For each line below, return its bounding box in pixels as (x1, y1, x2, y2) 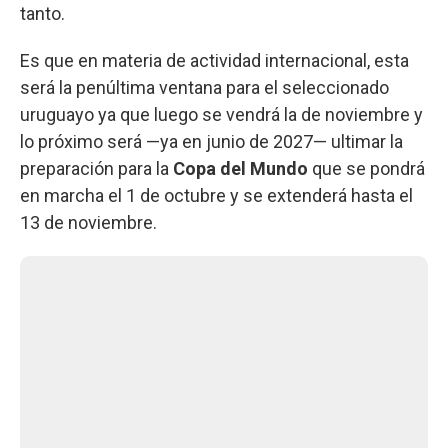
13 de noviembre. (20, 211, 157, 233)
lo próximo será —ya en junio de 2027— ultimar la (20, 130, 403, 152)
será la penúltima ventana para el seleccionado (20, 76, 389, 98)
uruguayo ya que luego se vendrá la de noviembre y (20, 103, 423, 125)
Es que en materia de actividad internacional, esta (20, 49, 409, 71)
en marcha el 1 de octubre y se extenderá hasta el (20, 184, 413, 206)
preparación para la (20, 157, 173, 179)
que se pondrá (308, 157, 425, 179)
